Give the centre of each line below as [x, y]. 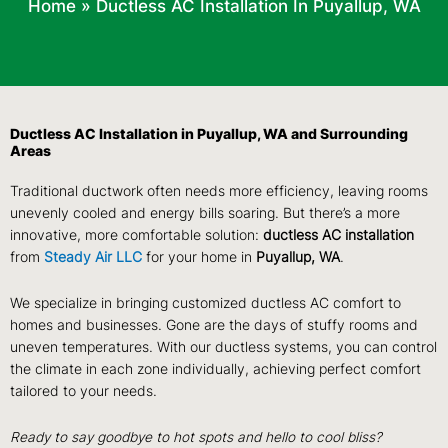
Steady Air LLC [93, 257]
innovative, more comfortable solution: [136, 235]
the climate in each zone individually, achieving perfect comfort [215, 369]
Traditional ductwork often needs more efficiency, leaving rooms [219, 191]
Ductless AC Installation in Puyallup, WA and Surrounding [209, 134]
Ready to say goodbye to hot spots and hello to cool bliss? [196, 437]
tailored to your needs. [85, 391]
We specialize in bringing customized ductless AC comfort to [205, 303]
